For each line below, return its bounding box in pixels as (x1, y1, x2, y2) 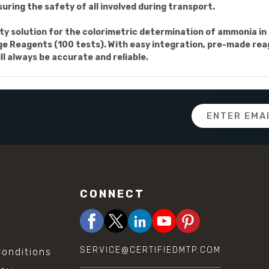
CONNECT (79, 187, 145, 201)
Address (192, 117, 228, 128)
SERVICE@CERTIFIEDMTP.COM (79, 244, 221, 255)
